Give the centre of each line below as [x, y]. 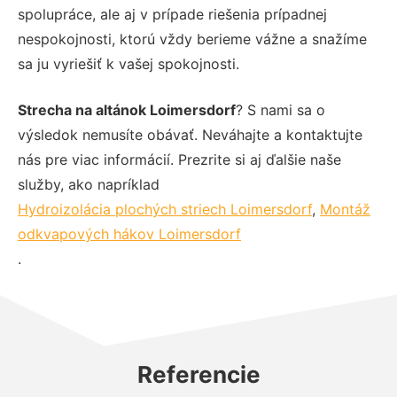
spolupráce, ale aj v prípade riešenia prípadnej [172, 14]
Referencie [198, 374]
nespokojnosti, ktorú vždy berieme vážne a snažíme [192, 39]
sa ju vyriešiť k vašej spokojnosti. [128, 63]
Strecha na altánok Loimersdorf [127, 109]
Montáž [345, 209]
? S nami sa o [280, 109]
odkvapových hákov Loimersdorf [129, 234]
